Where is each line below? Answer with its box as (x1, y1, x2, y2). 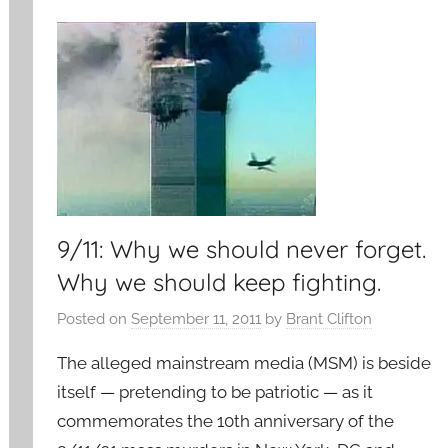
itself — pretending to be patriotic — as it (57, 382, 374, 402)
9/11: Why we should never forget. (57, 233, 427, 264)
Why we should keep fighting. (57, 266, 382, 297)
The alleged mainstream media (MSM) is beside (57, 353, 432, 373)
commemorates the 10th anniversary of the (57, 411, 395, 431)
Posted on (57, 310, 132, 328)
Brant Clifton (286, 310, 373, 328)
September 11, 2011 (131, 310, 262, 328)
